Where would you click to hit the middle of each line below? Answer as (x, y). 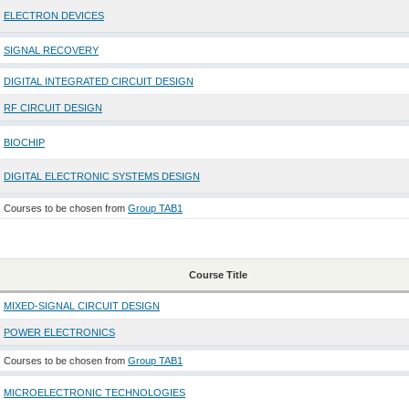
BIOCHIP (24, 143)
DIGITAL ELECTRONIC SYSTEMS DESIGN (101, 177)
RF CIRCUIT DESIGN (52, 108)
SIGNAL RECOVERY (51, 51)
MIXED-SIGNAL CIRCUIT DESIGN (81, 306)
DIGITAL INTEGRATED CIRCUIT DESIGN (98, 82)
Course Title (218, 275)
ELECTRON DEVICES (53, 16)
